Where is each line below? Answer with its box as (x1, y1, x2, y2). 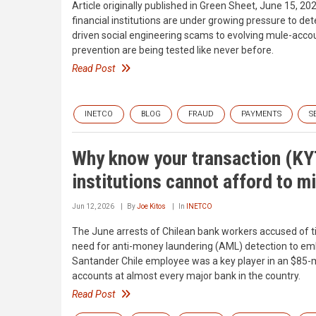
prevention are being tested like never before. (72, 44, 274, 56)
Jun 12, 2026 (72, 202, 114, 211)
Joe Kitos (137, 202, 166, 211)
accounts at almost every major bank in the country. (72, 270, 300, 282)
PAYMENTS (241, 109, 281, 119)
